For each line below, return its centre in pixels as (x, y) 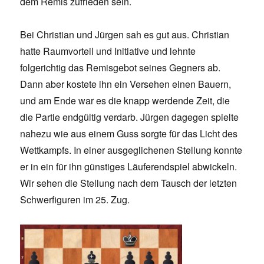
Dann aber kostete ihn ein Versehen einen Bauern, (126, 84)
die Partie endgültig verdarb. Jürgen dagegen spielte (130, 117)
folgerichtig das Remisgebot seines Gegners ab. (121, 68)
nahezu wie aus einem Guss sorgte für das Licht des (129, 134)
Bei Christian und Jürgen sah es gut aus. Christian (125, 35)
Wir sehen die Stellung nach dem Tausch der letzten (129, 183)
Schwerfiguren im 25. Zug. (75, 200)
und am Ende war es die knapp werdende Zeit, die (125, 101)
